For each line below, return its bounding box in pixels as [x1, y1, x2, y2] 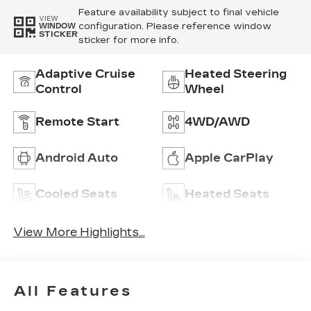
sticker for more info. [78, 35, 179, 47]
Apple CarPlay [185, 151, 274, 165]
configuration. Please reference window [78, 21, 271, 33]
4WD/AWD [185, 115, 250, 129]
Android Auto [35, 151, 118, 165]
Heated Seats [185, 187, 269, 201]
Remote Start [35, 115, 119, 129]
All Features [14, 282, 132, 299]
